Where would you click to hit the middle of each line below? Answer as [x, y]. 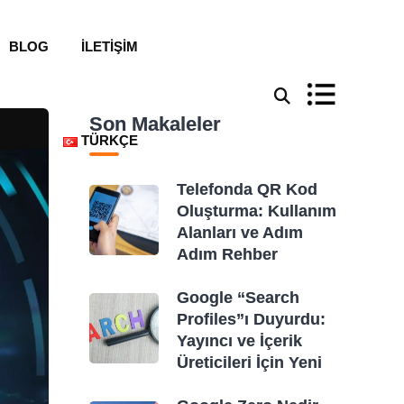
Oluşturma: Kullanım [257, 211]
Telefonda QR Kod [248, 189]
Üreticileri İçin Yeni [250, 363]
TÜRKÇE [110, 140]
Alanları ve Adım [240, 233]
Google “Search [239, 298]
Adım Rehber [228, 254]
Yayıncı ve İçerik [240, 341]
